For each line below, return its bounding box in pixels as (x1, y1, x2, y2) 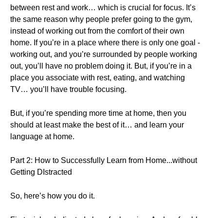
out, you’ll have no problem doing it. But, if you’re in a (10, 62, 192, 70)
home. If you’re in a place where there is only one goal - (10, 38, 200, 47)
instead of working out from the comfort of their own (10, 27, 184, 35)
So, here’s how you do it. (10, 192, 95, 200)
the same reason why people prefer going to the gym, (10, 15, 192, 23)
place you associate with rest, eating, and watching (10, 73, 185, 82)
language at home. (10, 132, 74, 141)
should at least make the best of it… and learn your (10, 121, 184, 129)
